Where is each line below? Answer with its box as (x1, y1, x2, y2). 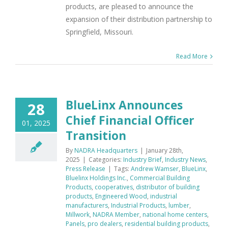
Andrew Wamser (131, 164, 179, 173)
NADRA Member (93, 210, 139, 219)
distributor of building (136, 183, 199, 191)
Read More (176, 52, 208, 61)
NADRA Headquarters (74, 146, 137, 155)
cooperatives (95, 183, 133, 191)
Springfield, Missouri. (66, 27, 133, 37)
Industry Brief (123, 155, 162, 164)
